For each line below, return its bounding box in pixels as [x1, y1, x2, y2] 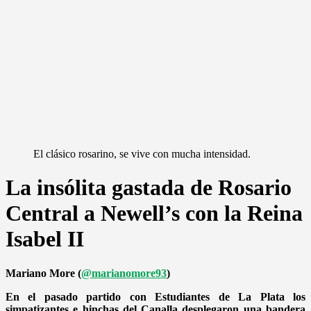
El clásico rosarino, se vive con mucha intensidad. [33, 148, 251, 160]
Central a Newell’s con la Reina [6, 201, 303, 226]
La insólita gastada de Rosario [6, 175, 292, 201]
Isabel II [6, 226, 84, 252]
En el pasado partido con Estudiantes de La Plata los [6, 290, 305, 303]
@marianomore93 [81, 267, 167, 279]
